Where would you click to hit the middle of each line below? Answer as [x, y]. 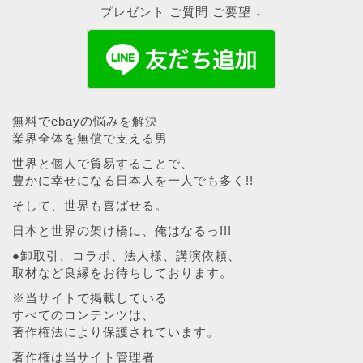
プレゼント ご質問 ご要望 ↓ [181, 11]
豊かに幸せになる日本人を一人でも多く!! [133, 180]
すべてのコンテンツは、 [83, 314]
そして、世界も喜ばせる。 [90, 205]
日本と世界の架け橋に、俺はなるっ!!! [122, 230]
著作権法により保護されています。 [116, 331]
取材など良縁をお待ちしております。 [122, 272]
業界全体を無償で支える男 [90, 138]
